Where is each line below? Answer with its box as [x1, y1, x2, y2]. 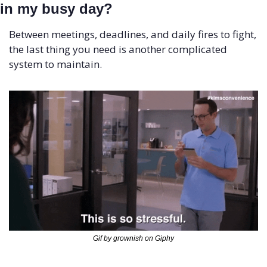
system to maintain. [9, 57, 102, 72]
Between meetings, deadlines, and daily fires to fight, [9, 27, 256, 42]
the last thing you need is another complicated [9, 42, 227, 57]
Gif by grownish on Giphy [93, 234, 174, 243]
